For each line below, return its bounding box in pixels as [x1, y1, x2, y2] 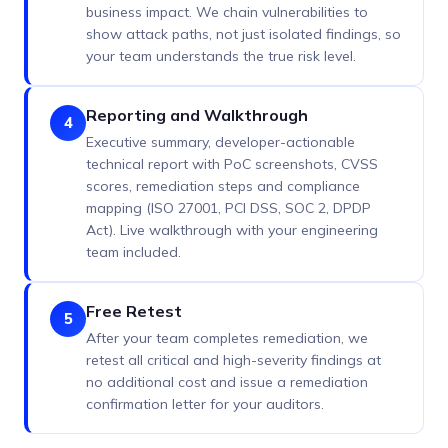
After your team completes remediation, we [86, 329, 368, 348]
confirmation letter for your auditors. [86, 395, 324, 414]
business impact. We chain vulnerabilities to [86, 3, 368, 22]
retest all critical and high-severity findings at [86, 351, 381, 370]
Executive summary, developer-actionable [86, 133, 355, 152]
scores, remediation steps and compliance [86, 177, 360, 196]
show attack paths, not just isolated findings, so [86, 25, 401, 44]
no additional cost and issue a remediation [86, 373, 368, 392]
